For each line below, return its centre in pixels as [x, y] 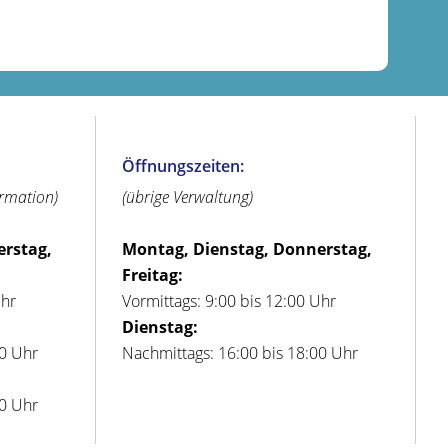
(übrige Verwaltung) [188, 197]
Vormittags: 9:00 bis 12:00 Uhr [229, 301]
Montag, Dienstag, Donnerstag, [247, 249]
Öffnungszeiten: [183, 166]
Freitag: [153, 275]
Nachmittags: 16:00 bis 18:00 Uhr [240, 353]
